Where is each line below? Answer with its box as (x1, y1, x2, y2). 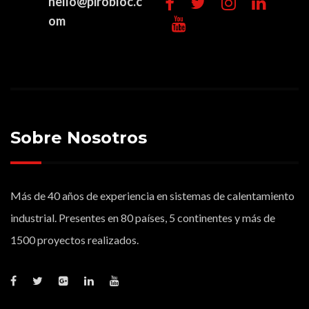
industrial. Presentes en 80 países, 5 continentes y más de (10, 210, 275, 224)
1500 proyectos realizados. (10, 232, 139, 246)
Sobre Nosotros (10, 127, 147, 148)
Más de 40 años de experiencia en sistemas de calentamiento (10, 188, 295, 202)
